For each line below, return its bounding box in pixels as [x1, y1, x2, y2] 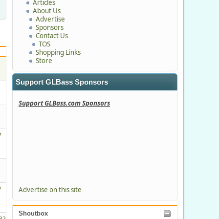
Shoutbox [18, 210, 48, 218]
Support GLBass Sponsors [15, 78, 108, 86]
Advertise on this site [18, 185, 82, 195]
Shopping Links [35, 47, 81, 57]
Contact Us [35, 31, 68, 40]
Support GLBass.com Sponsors [18, 99, 110, 108]
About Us [32, 6, 61, 15]
